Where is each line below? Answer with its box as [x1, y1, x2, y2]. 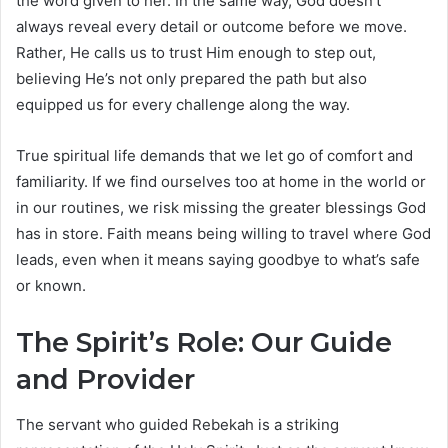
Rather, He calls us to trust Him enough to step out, [16, 43, 376, 63]
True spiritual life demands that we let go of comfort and [16, 146, 413, 166]
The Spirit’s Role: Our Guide [16, 326, 392, 360]
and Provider [16, 363, 195, 397]
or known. [16, 276, 86, 296]
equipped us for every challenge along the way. [16, 95, 350, 115]
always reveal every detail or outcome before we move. [16, 17, 407, 37]
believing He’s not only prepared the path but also [16, 69, 367, 89]
